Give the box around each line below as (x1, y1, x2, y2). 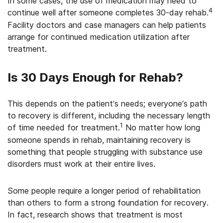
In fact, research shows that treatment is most (7, 210, 183, 220)
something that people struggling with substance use (7, 147, 203, 157)
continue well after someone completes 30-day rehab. (7, 7, 209, 17)
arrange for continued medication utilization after (7, 32, 190, 42)
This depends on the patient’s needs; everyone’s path (7, 99, 207, 109)
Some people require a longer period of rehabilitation (7, 186, 201, 196)
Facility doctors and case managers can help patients (7, 20, 206, 30)
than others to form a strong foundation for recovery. (7, 198, 209, 208)
